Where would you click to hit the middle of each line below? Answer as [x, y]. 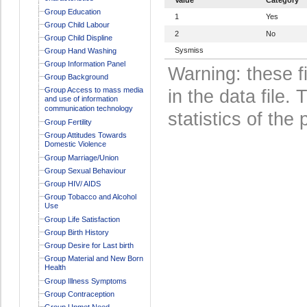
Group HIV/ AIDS [72, 183]
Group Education [72, 11]
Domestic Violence [75, 144]
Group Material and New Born [94, 258]
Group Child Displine [78, 37]
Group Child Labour [77, 24]
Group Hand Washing [80, 50]
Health [55, 268]
